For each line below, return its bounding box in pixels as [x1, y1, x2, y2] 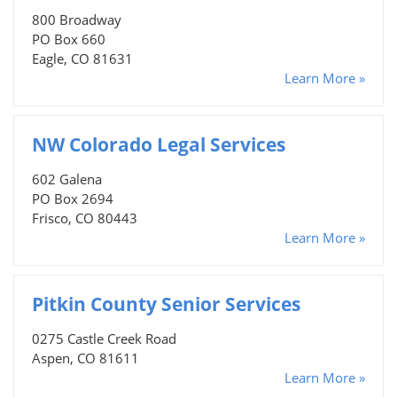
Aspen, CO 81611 [32, 348, 139, 367]
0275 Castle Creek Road [32, 329, 176, 347]
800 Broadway [32, 10, 121, 28]
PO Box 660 [32, 29, 105, 48]
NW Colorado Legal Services [32, 131, 285, 157]
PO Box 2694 [32, 189, 113, 207]
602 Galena [32, 169, 102, 188]
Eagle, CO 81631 [32, 49, 133, 67]
